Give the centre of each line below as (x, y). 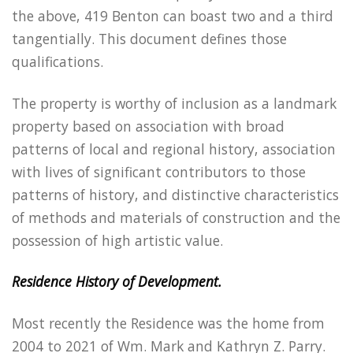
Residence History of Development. (117, 282)
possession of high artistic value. (117, 240)
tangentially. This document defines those (149, 38)
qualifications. (58, 61)
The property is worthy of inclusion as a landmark (174, 103)
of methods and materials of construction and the (176, 217)
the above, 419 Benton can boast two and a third (173, 15)
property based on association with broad (148, 126)
